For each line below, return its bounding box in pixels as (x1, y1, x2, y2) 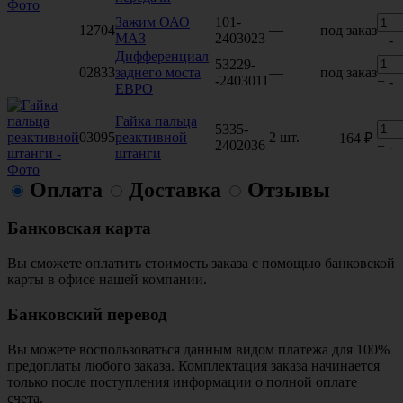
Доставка (129, 177, 221, 201)
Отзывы (247, 177, 330, 201)
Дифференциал (115, 48, 209, 64)
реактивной (115, 129, 187, 145)
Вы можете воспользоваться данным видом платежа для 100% (7, 341, 390, 357)
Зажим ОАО (115, 13, 190, 30)
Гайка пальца (115, 112, 197, 129)
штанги (115, 145, 161, 161)
